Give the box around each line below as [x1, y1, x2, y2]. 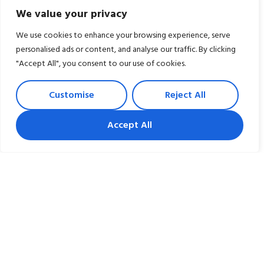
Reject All [165, 88, 206, 101]
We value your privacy [16, 6, 127, 21]
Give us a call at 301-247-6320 [25, 96, 145, 107]
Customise [49, 88, 94, 101]
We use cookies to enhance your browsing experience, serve [16, 29, 230, 41]
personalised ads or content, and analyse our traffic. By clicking [16, 44, 236, 55]
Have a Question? [25, 76, 108, 90]
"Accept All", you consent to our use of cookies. [16, 58, 186, 70]
